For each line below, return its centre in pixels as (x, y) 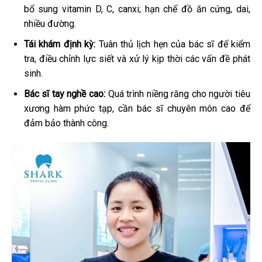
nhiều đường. (50, 24)
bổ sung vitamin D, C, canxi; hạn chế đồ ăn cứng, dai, (137, 9)
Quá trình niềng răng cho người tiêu (178, 94)
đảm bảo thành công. (66, 123)
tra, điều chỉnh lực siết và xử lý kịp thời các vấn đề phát (137, 58)
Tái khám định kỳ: (60, 44)
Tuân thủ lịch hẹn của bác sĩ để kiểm (173, 44)
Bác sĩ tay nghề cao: (65, 94)
